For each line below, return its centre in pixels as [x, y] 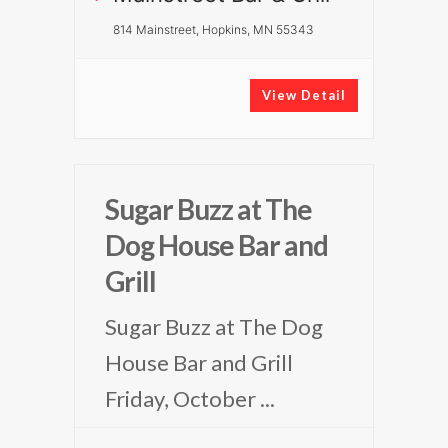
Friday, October [182, 398]
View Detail [304, 95]
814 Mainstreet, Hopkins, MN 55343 [213, 29]
